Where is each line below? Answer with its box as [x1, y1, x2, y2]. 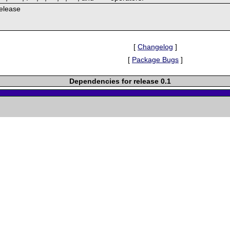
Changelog [138, 42, 173, 51]
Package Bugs [132, 55, 179, 64]
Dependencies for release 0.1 [69, 76, 171, 85]
